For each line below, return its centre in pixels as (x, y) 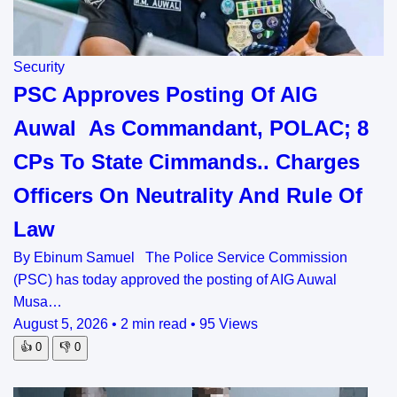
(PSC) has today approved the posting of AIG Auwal (175, 279)
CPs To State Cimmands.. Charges (187, 161)
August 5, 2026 (62, 323)
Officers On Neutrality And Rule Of (188, 195)
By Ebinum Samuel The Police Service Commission (180, 257)
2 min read (156, 323)
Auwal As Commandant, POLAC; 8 (191, 128)
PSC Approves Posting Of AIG (166, 94)
